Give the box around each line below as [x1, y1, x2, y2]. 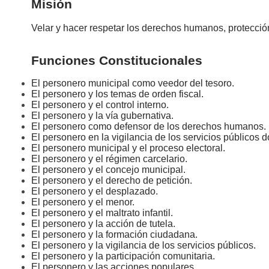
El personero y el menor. [31, 197, 134, 208]
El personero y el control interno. [31, 100, 169, 110]
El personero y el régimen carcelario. [31, 154, 187, 165]
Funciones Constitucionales [31, 53, 202, 68]
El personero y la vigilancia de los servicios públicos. [31, 240, 256, 251]
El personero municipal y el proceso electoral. [31, 143, 225, 154]
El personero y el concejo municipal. [31, 165, 186, 175]
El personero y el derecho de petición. [31, 175, 192, 186]
